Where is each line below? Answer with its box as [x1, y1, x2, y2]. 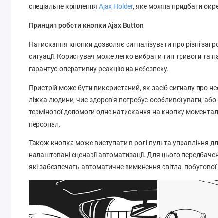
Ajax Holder [99, 2, 133, 11]
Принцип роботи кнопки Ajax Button [29, 21, 144, 30]
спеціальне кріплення [29, 2, 99, 11]
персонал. [29, 120, 61, 128]
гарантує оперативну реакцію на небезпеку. [29, 64, 169, 73]
